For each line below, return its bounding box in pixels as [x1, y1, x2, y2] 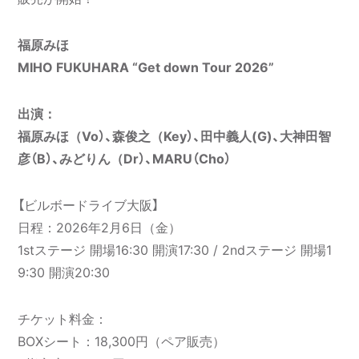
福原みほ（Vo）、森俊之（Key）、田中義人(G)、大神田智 [18, 128, 332, 144]
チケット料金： [18, 311, 108, 327]
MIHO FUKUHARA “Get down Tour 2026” [18, 59, 275, 75]
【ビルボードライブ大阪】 [18, 197, 159, 213]
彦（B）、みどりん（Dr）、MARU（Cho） [18, 151, 232, 167]
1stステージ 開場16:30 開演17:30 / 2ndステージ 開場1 [18, 242, 333, 258]
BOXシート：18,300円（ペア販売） [18, 333, 226, 349]
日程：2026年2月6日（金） [18, 220, 182, 236]
